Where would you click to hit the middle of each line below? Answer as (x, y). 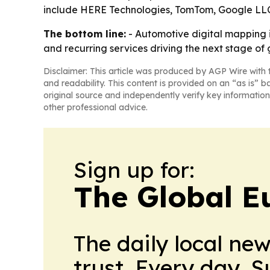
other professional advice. (96, 108)
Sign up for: (134, 170)
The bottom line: (85, 34)
